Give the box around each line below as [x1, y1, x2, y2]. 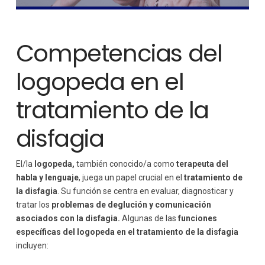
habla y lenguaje [15, 172, 79, 182]
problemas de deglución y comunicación [51, 199, 211, 209]
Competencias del [15, 36, 222, 70]
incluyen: [15, 240, 49, 250]
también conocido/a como [74, 159, 176, 169]
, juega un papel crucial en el [78, 172, 184, 182]
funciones [177, 213, 217, 223]
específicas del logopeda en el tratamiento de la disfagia [15, 227, 238, 237]
